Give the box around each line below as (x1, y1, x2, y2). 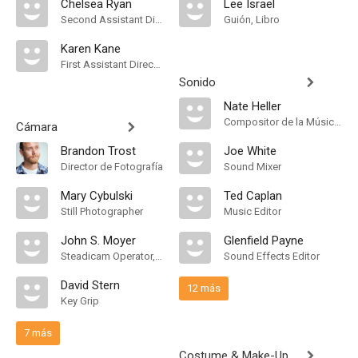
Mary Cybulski (61, 189, 133, 203)
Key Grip (61, 295, 99, 307)
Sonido (179, 75, 216, 89)
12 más (187, 282, 221, 294)
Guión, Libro (224, 14, 280, 26)
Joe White (224, 144, 276, 158)
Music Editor (224, 205, 281, 217)
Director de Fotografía (61, 161, 163, 173)
